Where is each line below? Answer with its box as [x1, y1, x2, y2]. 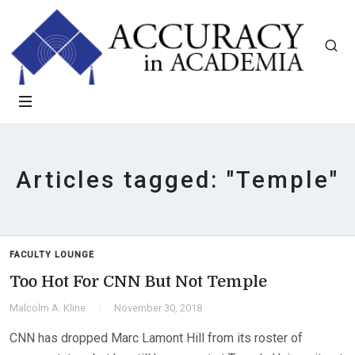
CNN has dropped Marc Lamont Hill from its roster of [10, 330, 303, 345]
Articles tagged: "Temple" [16, 166, 339, 193]
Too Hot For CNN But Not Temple [10, 273, 267, 291]
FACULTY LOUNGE [10, 250, 94, 260]
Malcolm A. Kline [10, 302, 86, 314]
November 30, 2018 [114, 302, 202, 314]
